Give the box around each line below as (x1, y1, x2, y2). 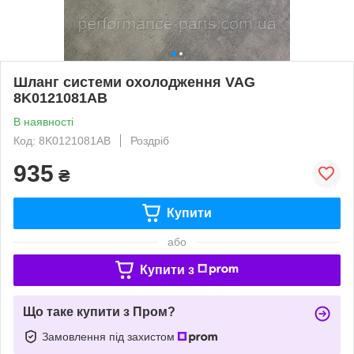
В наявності (13, 115, 73, 128)
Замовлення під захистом (42, 330, 178, 343)
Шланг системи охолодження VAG (13, 73, 255, 90)
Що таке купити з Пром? (23, 304, 175, 318)
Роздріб (130, 134, 169, 147)
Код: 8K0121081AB (13, 134, 111, 147)
